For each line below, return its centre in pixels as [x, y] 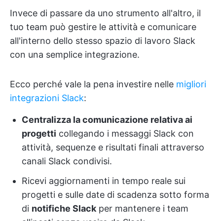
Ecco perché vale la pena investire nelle [93, 84]
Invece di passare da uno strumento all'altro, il [105, 13]
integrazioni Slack [47, 98]
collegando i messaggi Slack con [125, 133]
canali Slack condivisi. [67, 161]
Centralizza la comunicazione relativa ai [107, 120]
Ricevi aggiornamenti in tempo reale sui [104, 181]
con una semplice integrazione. [75, 55]
